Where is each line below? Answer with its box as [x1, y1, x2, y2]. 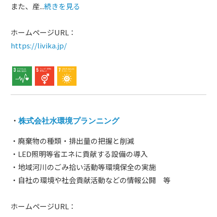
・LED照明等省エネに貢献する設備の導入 [11, 149, 148, 159]
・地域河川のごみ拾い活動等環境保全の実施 [11, 162, 156, 172]
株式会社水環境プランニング [18, 116, 120, 125]
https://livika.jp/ [11, 40, 67, 50]
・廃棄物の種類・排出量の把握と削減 [11, 136, 135, 146]
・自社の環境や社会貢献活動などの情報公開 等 [11, 175, 171, 186]
